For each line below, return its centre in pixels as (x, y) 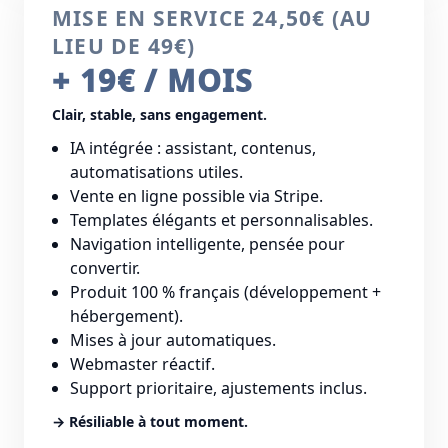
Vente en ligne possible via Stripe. (196, 196)
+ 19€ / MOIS (153, 80)
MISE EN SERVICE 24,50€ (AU (212, 18)
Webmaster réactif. (142, 364)
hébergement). (126, 316)
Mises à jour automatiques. (173, 340)
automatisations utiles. (156, 172)
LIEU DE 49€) (124, 46)
